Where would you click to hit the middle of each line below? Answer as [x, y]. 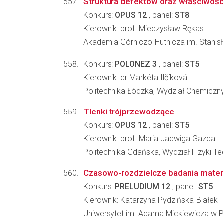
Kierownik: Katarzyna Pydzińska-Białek [150, 200]
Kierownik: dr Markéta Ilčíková [135, 77]
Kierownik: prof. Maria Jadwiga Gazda [149, 139]
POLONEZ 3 [136, 64]
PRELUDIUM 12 [143, 186]
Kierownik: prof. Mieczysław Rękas [143, 29]
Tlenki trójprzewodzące [129, 111]
